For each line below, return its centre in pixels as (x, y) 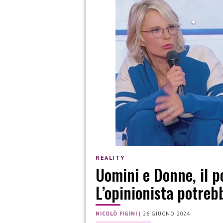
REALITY (110, 157)
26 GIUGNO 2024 (167, 214)
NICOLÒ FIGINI (116, 214)
